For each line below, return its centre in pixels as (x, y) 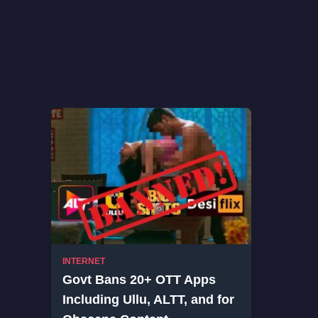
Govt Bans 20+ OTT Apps (139, 280)
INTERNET (84, 261)
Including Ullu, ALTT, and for (148, 300)
